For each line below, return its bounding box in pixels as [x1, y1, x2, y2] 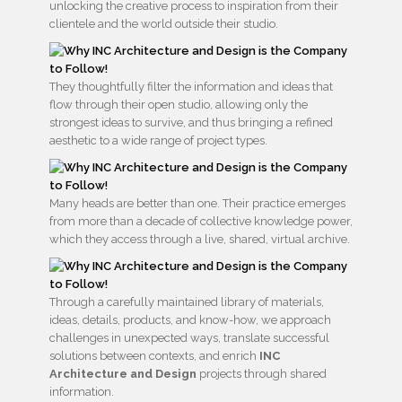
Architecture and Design [49, 367, 197, 381]
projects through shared [197, 367, 327, 381]
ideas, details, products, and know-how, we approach [49, 313, 331, 328]
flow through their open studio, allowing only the [49, 98, 308, 112]
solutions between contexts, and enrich [49, 349, 259, 363]
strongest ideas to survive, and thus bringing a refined [49, 116, 333, 130]
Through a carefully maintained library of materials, [49, 295, 324, 310]
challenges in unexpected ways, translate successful [49, 331, 329, 345]
